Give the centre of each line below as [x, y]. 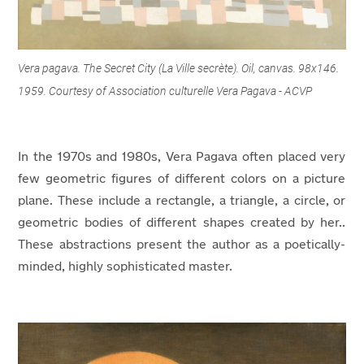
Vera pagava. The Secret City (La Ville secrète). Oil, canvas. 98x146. [179, 68]
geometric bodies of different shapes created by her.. [182, 223]
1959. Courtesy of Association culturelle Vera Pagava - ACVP [165, 91]
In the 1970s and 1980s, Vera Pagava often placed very [182, 157]
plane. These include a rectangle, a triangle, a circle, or [182, 201]
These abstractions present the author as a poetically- [182, 245]
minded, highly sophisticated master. [126, 267]
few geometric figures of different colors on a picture [182, 179]
